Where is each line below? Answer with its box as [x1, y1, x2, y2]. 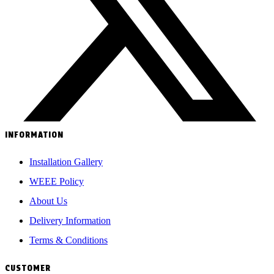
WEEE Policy [29, 176, 84, 187]
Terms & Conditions [29, 235, 108, 246]
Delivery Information [29, 215, 111, 226]
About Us [29, 196, 67, 207]
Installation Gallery [29, 157, 103, 168]
